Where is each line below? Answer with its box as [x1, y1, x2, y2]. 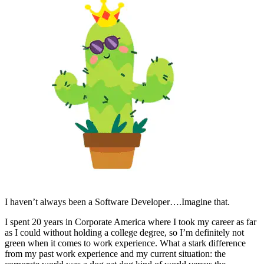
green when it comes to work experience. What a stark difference [5, 238, 246, 249]
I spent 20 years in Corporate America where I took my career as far [5, 217, 256, 227]
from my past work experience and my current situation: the [5, 249, 226, 259]
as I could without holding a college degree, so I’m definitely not [5, 227, 244, 238]
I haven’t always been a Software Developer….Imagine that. [5, 197, 230, 207]
